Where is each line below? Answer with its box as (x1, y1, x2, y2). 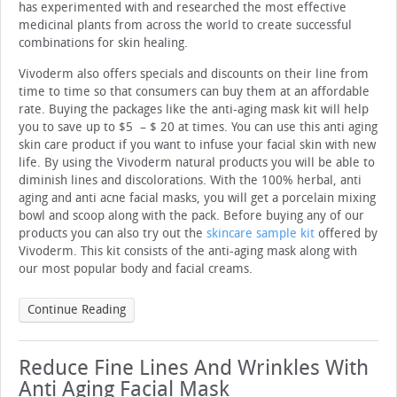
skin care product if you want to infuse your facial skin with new (19, 137, 376, 153)
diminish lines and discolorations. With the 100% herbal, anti (19, 173, 362, 189)
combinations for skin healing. (19, 35, 188, 51)
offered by (318, 226, 378, 242)
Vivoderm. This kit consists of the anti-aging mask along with (19, 244, 357, 260)
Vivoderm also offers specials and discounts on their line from (19, 66, 369, 82)
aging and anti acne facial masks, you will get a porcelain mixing (19, 191, 376, 206)
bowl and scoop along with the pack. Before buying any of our (19, 208, 364, 224)
